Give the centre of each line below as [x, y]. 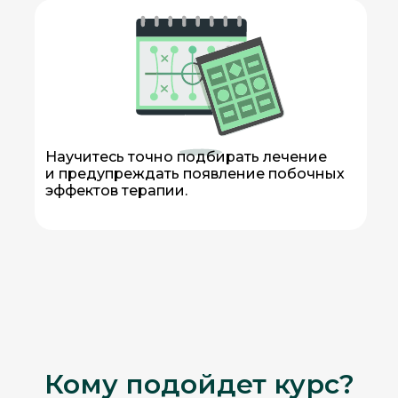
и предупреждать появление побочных [195, 174]
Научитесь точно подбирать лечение [186, 157]
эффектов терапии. [116, 191]
